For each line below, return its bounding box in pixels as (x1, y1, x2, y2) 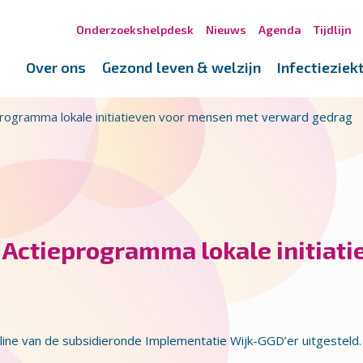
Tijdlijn (314, 23, 352, 36)
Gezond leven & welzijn (102, 58, 261, 76)
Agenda (258, 23, 301, 36)
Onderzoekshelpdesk (76, 23, 194, 36)
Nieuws (206, 23, 246, 36)
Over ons (26, 58, 86, 76)
